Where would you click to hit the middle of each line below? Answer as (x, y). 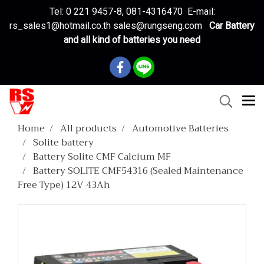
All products (88, 128)
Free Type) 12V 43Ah (64, 185)
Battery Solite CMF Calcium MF (102, 157)
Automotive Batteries (180, 128)
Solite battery (63, 143)
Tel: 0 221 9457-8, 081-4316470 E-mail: (132, 11)
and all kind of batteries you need (132, 40)
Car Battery (232, 26)
